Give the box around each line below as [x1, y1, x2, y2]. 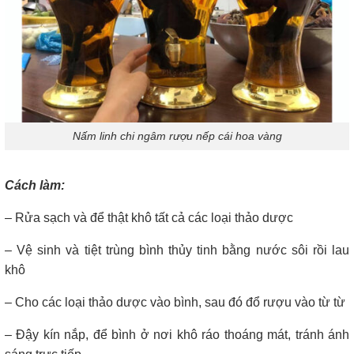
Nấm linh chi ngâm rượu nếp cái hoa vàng [72, 130, 282, 143]
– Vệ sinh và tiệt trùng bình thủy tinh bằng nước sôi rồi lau [5, 243, 349, 257]
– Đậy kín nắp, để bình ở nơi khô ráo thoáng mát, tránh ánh [5, 327, 349, 341]
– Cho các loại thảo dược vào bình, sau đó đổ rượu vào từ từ [5, 295, 345, 309]
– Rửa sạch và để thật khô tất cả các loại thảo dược [5, 210, 293, 224]
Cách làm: [5, 178, 65, 192]
